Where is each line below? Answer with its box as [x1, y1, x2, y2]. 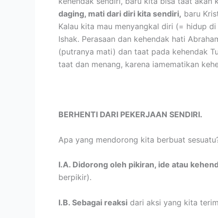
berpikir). [58, 172, 91, 182]
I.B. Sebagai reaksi [58, 197, 127, 207]
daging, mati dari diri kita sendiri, [58, 8, 182, 18]
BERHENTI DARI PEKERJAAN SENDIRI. [58, 109, 202, 119]
